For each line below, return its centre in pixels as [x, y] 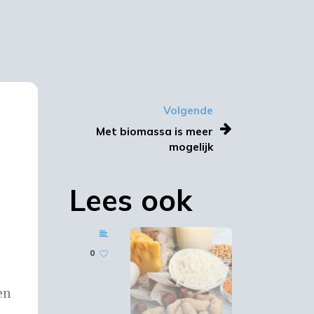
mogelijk [191, 146]
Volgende [188, 110]
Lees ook [130, 200]
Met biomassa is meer [155, 131]
